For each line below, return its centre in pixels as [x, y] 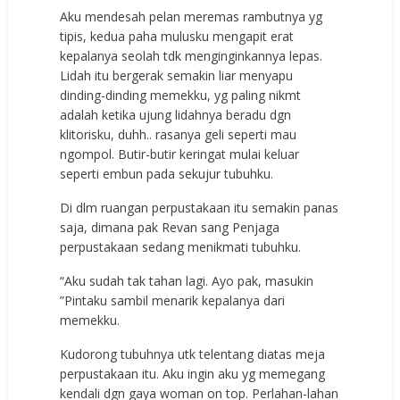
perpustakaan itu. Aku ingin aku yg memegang [193, 373]
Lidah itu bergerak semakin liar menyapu [177, 75]
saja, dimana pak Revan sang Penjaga [170, 227]
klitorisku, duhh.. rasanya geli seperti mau [179, 134]
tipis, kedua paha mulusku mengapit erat [177, 36]
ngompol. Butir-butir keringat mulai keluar [180, 154]
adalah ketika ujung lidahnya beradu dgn [176, 114]
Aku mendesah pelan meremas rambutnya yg [192, 16]
